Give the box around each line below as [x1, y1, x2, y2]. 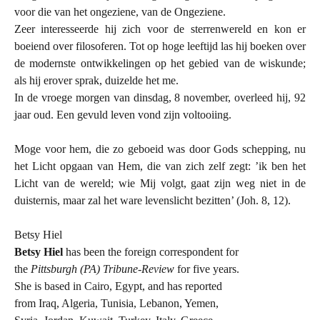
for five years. [174, 262, 239, 275]
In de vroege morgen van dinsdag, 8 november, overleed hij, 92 [14, 91, 306, 104]
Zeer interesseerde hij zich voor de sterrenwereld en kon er [14, 22, 306, 35]
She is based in [14, 279, 84, 292]
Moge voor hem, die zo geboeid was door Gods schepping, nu [14, 142, 306, 155]
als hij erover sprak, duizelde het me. [14, 74, 179, 86]
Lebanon [139, 296, 179, 309]
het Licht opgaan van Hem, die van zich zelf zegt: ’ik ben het [14, 159, 306, 172]
